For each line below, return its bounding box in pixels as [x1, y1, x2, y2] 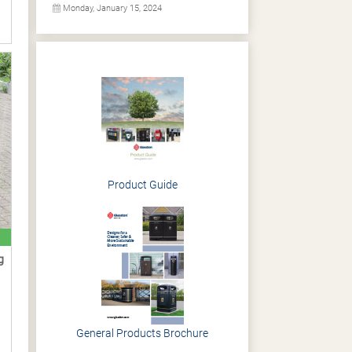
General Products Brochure [76, 327, 208, 339]
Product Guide [107, 178, 178, 191]
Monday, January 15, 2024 [60, 3, 162, 13]
